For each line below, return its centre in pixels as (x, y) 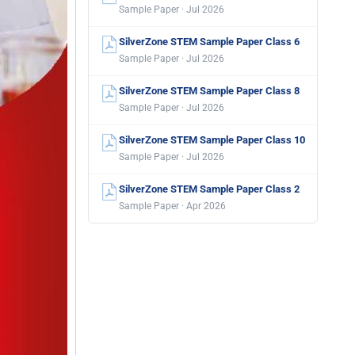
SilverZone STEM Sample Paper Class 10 (212, 140)
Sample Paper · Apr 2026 (172, 206)
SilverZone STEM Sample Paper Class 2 (209, 189)
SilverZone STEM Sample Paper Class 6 (209, 42)
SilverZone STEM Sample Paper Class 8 (209, 91)
